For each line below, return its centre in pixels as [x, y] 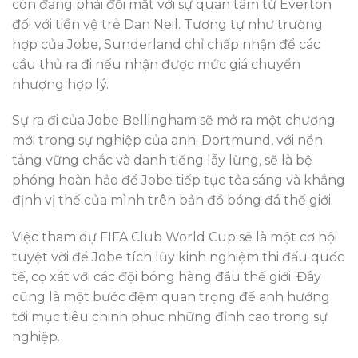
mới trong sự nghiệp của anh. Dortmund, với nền [167, 141]
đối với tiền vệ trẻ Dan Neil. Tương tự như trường [167, 24]
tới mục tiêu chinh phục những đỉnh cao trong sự [170, 317]
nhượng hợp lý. [60, 84]
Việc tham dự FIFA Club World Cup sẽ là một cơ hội [175, 237]
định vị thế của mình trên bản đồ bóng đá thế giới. [173, 201]
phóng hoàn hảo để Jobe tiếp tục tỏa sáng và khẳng [179, 181]
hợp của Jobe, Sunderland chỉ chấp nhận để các [166, 44]
